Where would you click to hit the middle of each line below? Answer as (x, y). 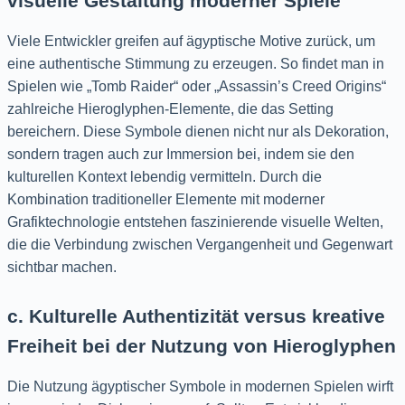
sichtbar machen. (62, 267)
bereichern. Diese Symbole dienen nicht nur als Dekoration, (198, 131)
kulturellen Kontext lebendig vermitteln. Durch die (165, 176)
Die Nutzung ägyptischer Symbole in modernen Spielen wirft (200, 386)
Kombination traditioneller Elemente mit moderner (166, 199)
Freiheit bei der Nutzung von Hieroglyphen (202, 345)
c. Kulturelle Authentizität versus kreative (196, 316)
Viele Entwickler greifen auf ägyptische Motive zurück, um (191, 41)
